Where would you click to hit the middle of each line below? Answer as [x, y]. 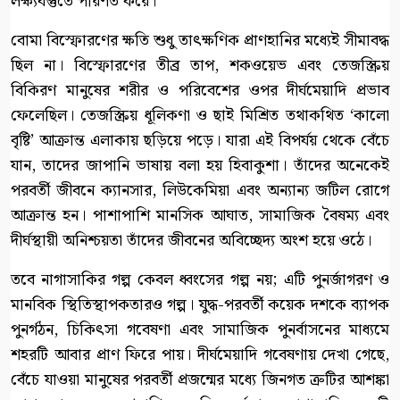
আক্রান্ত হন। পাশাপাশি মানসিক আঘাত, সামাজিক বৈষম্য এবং [200, 216]
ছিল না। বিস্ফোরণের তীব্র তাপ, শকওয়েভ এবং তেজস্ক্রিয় [200, 66]
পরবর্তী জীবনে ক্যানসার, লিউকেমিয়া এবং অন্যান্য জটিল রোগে [200, 191]
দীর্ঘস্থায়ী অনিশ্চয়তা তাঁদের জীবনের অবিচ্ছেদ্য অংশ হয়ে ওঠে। [191, 241]
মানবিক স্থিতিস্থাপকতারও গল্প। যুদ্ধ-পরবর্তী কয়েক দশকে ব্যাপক [200, 305]
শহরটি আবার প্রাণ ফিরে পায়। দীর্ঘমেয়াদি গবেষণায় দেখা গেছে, [200, 355]
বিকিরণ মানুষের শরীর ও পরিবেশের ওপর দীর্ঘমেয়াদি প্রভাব [200, 91]
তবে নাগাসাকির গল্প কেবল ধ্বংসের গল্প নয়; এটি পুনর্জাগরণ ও [200, 280]
